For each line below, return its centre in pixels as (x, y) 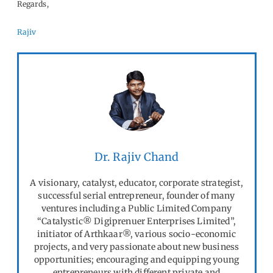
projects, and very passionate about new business (136, 246)
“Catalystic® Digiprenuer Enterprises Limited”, (136, 221)
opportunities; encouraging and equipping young (136, 259)
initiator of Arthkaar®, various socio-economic (136, 234)
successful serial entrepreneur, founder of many (136, 195)
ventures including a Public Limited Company (136, 208)
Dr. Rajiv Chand (136, 157)
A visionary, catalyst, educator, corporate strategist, (136, 183)
